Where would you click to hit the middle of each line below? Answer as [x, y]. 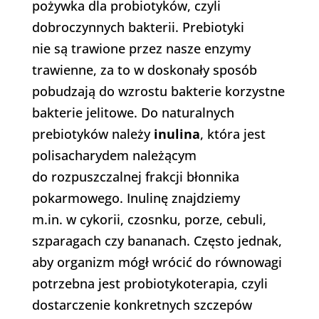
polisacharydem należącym [114, 156]
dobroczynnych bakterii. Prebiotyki [138, 27]
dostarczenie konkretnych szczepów [142, 305]
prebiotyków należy [93, 134]
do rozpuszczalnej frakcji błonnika [135, 177]
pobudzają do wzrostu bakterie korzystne [158, 91]
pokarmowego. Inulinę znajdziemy [136, 198]
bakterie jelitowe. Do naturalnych [133, 113]
